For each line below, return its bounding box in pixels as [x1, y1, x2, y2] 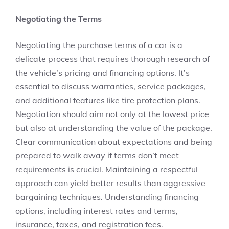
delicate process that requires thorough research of [15, 54, 210, 64]
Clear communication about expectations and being [15, 136, 212, 147]
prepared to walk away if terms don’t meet [15, 150, 179, 161]
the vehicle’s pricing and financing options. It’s [15, 67, 190, 78]
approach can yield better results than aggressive [15, 178, 205, 188]
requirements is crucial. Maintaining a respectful [15, 164, 198, 174]
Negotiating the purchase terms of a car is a [15, 40, 182, 50]
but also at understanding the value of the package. [15, 123, 212, 133]
